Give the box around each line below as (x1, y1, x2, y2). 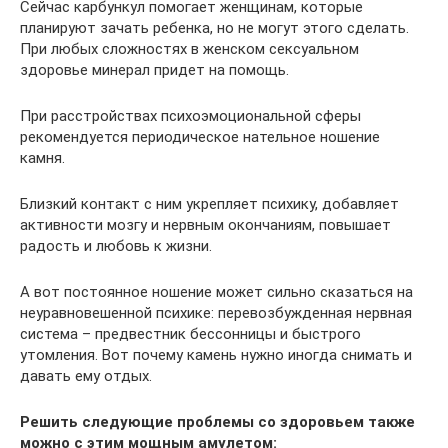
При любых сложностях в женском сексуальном (20, 40, 359, 58)
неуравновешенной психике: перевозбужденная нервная (20, 304, 412, 322)
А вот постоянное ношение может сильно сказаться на (20, 283, 413, 301)
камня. (20, 149, 65, 167)
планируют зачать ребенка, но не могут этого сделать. (20, 19, 409, 37)
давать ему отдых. (20, 367, 152, 385)
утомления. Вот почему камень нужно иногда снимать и (20, 346, 412, 364)
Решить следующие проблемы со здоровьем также (20, 413, 415, 431)
